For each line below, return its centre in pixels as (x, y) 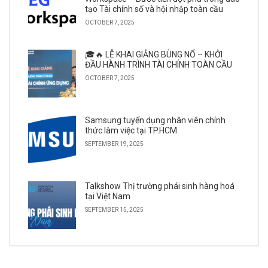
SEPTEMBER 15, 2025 (114, 210)
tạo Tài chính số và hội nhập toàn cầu (154, 9)
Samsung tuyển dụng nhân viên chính (155, 120)
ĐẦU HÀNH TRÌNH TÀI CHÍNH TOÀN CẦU (159, 65)
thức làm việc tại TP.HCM (131, 130)
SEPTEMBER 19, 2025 (114, 144)
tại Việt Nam (108, 196)
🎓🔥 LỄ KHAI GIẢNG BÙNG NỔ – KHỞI (154, 54)
